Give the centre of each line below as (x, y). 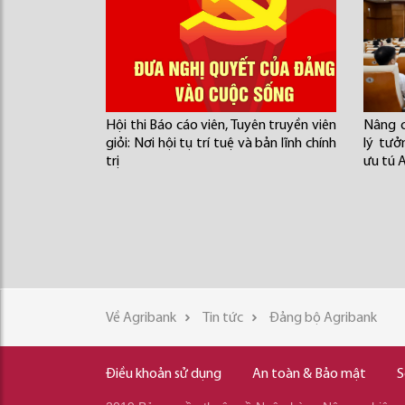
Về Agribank (141, 318)
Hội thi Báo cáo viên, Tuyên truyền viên (221, 126)
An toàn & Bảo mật (309, 374)
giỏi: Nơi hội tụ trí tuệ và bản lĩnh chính (221, 144)
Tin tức (223, 318)
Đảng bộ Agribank (323, 318)
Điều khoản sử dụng (164, 374)
